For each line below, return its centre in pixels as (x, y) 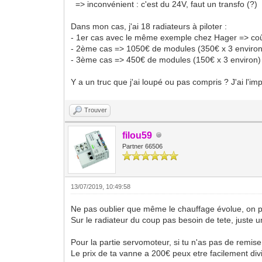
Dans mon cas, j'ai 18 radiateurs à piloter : (149, 26)
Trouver (96, 110)
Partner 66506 (143, 146)
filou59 (137, 135)
